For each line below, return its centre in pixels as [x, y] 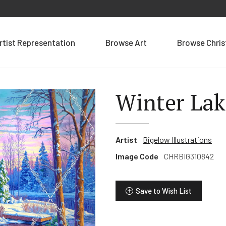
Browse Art [126, 42]
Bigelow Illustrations [177, 139]
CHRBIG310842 [189, 156]
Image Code [137, 156]
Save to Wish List [163, 191]
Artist [126, 139]
